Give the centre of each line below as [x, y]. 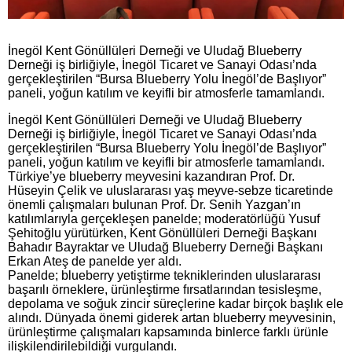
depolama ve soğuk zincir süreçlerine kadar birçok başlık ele [176, 303]
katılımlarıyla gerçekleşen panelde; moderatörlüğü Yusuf [164, 218]
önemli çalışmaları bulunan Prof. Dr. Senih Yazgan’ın [154, 204]
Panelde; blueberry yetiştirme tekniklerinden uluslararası [164, 275]
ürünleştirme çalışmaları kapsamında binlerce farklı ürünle [168, 332]
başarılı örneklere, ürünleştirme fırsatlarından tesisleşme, [165, 289]
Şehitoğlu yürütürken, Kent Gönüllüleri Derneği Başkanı [162, 233]
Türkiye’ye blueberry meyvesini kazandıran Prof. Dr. [151, 176]
